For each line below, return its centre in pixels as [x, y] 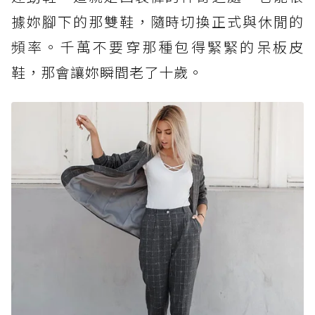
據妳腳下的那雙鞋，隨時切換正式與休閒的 [157, 22]
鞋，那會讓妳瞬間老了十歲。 [107, 72]
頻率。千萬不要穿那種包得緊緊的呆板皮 [157, 47]
